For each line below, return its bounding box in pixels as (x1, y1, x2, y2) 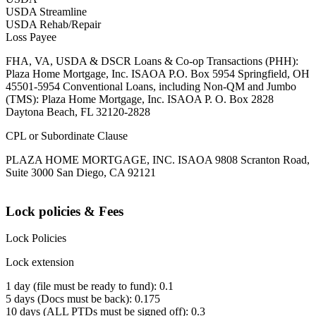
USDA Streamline (6, 5, 87, 18)
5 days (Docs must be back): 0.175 (6, 293, 160, 305)
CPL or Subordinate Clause (6, 129, 128, 142)
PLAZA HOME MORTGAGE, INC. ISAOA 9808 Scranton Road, (6, 153, 310, 166)
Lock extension (6, 256, 74, 269)
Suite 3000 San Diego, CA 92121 (6, 166, 156, 178)
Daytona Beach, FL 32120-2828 (6, 105, 150, 118)
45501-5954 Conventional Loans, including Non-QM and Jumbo (6, 80, 296, 92)
